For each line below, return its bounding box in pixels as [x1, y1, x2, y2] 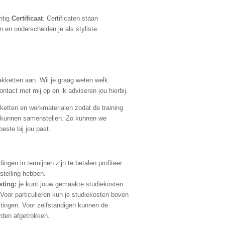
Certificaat [12, 15, 43, 23]
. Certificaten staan [43, 15, 98, 23]
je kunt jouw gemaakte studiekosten [19, 180, 123, 188]
